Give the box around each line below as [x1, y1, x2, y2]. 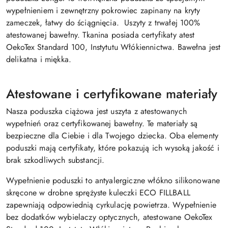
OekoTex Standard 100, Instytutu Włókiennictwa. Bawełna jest [6, 41, 221, 53]
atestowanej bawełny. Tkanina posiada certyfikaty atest [6, 29, 195, 41]
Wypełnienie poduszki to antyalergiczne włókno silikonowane [6, 175, 220, 187]
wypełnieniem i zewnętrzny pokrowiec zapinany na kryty [6, 5, 201, 17]
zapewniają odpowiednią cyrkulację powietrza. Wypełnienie [6, 199, 216, 211]
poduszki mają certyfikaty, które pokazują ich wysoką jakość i [6, 142, 219, 154]
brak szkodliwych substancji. [6, 154, 105, 166]
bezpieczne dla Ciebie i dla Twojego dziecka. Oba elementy [6, 130, 219, 142]
